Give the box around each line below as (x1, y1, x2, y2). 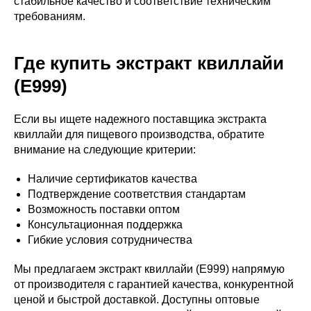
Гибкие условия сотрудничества (28, 233, 192, 246)
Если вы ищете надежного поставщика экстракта (14, 112, 267, 125)
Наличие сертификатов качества (28, 172, 197, 185)
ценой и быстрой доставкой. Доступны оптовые (14, 293, 260, 305)
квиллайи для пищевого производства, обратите (14, 128, 264, 140)
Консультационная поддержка (28, 218, 183, 230)
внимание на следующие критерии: (14, 143, 196, 155)
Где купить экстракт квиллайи (14, 52, 284, 74)
